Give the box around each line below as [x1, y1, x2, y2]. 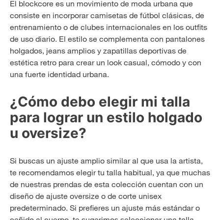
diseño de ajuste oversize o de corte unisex [10, 191, 162, 201]
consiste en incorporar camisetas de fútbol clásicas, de [10, 10, 204, 21]
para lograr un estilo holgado [10, 109, 202, 126]
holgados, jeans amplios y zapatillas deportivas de [10, 46, 187, 56]
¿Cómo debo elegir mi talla [10, 93, 190, 110]
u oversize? [10, 125, 86, 142]
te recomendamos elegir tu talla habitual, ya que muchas [10, 167, 210, 178]
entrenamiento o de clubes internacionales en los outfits [10, 22, 207, 32]
